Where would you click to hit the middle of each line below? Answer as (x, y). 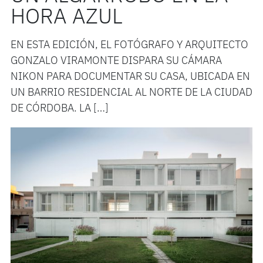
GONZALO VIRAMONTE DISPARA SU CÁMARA (116, 61)
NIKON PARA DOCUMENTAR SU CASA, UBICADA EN (130, 77)
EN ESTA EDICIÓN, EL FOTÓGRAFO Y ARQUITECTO (129, 45)
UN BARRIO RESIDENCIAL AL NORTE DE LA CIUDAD (131, 92)
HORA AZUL (66, 17)
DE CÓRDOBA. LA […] (59, 108)
